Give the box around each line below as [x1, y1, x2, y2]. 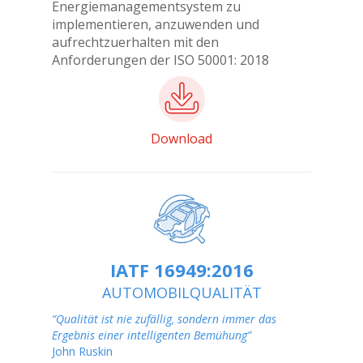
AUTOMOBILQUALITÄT [101, 283, 262, 302]
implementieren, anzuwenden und [52, 15, 259, 33]
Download [151, 130, 212, 147]
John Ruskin [52, 344, 113, 359]
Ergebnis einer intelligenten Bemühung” [52, 327, 251, 343]
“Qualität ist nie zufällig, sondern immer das [52, 311, 276, 327]
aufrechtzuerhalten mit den [52, 33, 219, 51]
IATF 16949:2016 [109, 258, 254, 282]
